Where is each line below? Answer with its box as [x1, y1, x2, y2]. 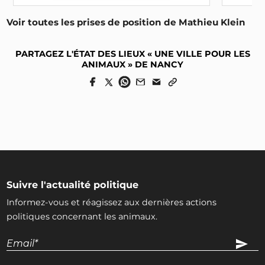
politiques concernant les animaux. [7, 211, 158, 222]
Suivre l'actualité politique [7, 179, 139, 191]
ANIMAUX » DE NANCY [82, 59, 183, 70]
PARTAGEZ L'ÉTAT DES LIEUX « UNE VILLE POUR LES [15, 48, 250, 59]
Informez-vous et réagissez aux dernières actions [7, 197, 217, 208]
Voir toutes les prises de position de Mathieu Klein [7, 16, 246, 28]
